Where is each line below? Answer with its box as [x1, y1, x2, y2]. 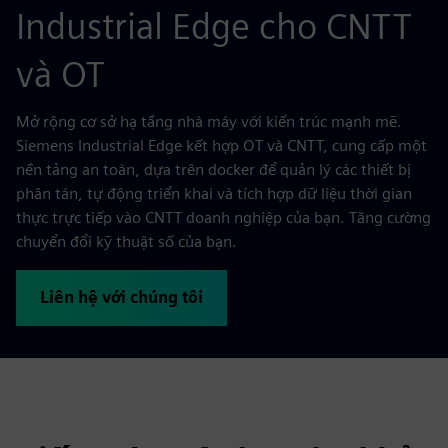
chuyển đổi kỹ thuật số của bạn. [16, 232, 237, 251]
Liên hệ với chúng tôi [40, 288, 203, 307]
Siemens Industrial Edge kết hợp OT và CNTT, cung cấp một [16, 136, 427, 155]
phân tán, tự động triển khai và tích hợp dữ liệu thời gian [16, 184, 412, 203]
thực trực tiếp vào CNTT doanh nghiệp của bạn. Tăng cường [16, 208, 431, 227]
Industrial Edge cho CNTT [16, 4, 412, 48]
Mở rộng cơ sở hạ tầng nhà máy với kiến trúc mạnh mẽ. [16, 112, 402, 131]
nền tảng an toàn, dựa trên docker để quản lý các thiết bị [16, 160, 411, 179]
